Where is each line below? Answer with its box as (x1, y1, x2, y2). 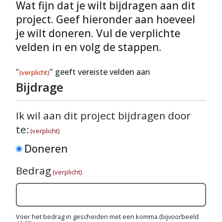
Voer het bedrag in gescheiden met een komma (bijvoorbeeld (16, 212, 199, 221)
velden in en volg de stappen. (16, 40, 162, 54)
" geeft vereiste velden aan (50, 66, 150, 77)
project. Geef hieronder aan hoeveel (16, 12, 195, 26)
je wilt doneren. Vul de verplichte (16, 26, 180, 40)
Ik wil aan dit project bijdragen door (16, 109, 191, 122)
